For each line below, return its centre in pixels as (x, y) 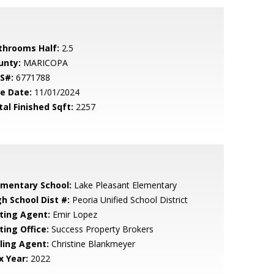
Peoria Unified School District (128, 200)
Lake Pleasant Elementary (124, 185)
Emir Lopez (73, 214)
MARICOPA (44, 63)
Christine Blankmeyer (92, 244)
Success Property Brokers (101, 229)
